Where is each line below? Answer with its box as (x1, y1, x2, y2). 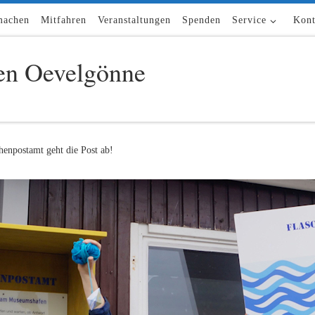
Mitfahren (41, 14, 87, 25)
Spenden (182, 14, 221, 25)
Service (232, 14, 267, 25)
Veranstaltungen (98, 14, 172, 25)
